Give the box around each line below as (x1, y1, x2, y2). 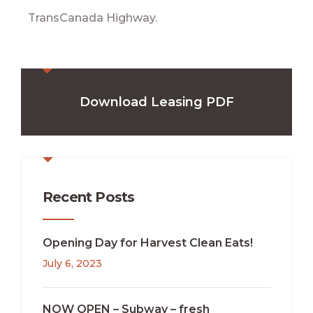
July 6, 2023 (43, 256, 102, 270)
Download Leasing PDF (79, 94, 234, 110)
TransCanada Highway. (28, 10, 157, 24)
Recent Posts (43, 188, 135, 205)
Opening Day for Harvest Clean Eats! (43, 235, 253, 249)
